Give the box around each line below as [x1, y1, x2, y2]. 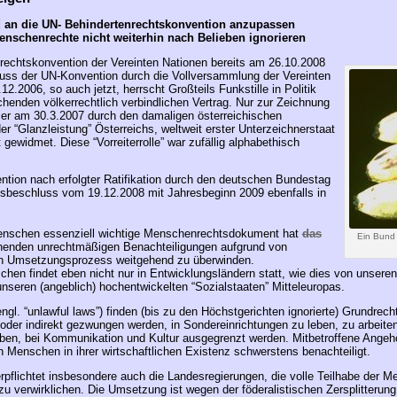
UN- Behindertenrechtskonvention [37, 17, 226, 31]
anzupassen [225, 17, 295, 31]
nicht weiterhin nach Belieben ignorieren [78, 30, 306, 44]
